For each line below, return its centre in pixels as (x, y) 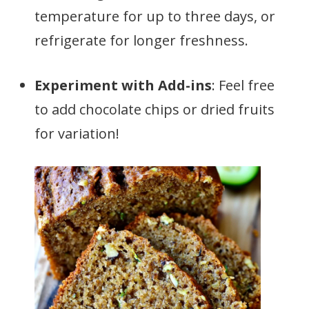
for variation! (77, 133)
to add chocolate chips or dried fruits (154, 109)
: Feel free (243, 85)
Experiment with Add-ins (123, 85)
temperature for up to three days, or (155, 16)
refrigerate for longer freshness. (141, 40)
